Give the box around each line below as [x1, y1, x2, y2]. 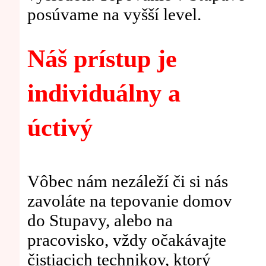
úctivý [27, 113, 93, 141]
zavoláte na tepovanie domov [27, 191, 232, 211]
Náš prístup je [27, 45, 177, 72]
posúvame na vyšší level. [27, 5, 201, 24]
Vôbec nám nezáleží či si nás [27, 172, 228, 191]
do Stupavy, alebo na [27, 211, 173, 230]
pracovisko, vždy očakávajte [27, 230, 226, 250]
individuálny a [27, 79, 180, 107]
